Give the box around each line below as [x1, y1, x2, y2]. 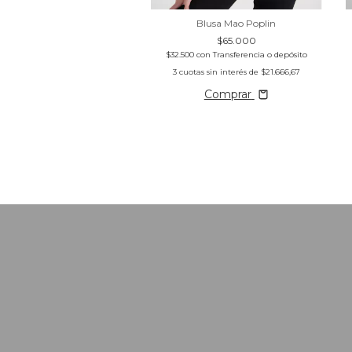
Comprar [203, 86, 251, 101]
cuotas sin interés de [178, 66, 261, 77]
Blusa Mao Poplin [196, 16, 277, 29]
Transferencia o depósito [212, 49, 307, 60]
